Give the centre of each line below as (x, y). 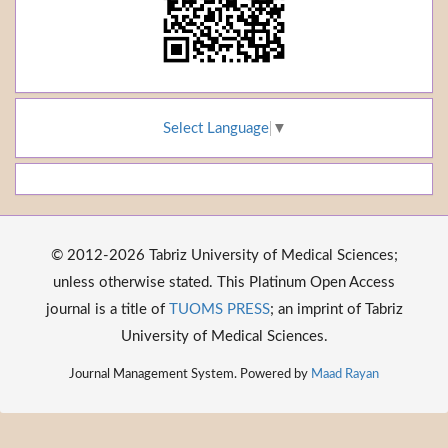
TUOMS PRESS (219, 309)
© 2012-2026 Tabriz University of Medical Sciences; (224, 255)
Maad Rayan (345, 373)
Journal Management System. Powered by (190, 373)
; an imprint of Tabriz (336, 309)
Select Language (215, 128)
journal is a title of (107, 309)
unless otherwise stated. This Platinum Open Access (224, 282)
